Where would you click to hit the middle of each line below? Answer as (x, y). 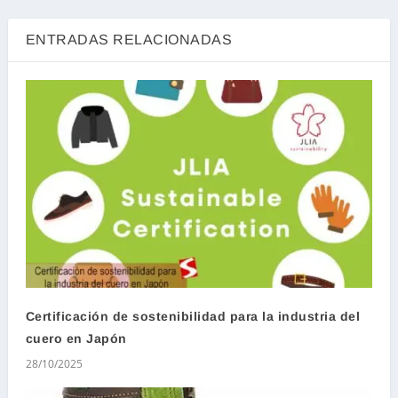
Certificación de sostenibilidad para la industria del (193, 316)
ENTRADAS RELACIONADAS (129, 39)
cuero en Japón (76, 338)
